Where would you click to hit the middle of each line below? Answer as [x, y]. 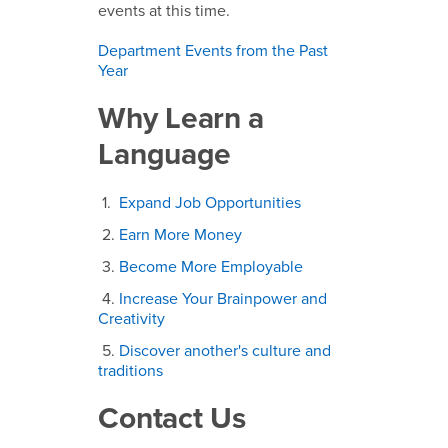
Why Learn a [181, 119]
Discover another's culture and [225, 351]
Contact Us [172, 419]
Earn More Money [181, 235]
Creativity [134, 319]
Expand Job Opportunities [210, 203]
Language [168, 155]
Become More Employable [211, 267]
